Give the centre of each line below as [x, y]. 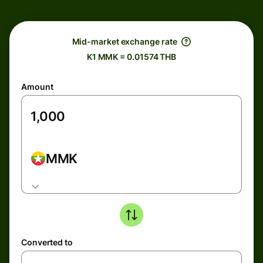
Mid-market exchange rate [124, 41]
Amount [37, 87]
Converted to [47, 242]
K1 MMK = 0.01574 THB [131, 57]
